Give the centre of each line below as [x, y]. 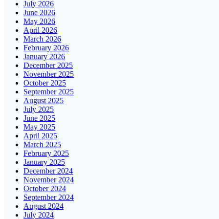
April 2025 [40, 135]
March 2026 [42, 39]
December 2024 [48, 171]
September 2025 [49, 91]
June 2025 [39, 118]
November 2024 [49, 179]
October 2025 [45, 83]
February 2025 [46, 153]
